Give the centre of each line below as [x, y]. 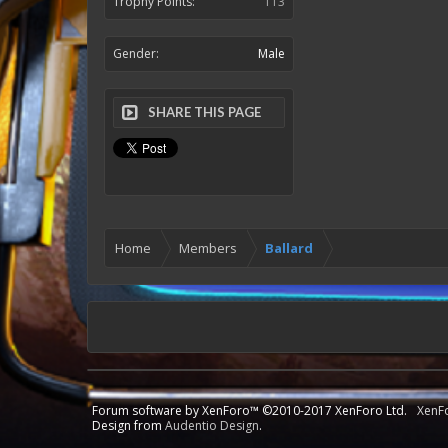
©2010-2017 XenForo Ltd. [334, 410]
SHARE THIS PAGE [204, 112]
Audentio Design [212, 425]
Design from [128, 425]
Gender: [136, 53]
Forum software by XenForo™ [177, 410]
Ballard [289, 248]
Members [208, 248]
